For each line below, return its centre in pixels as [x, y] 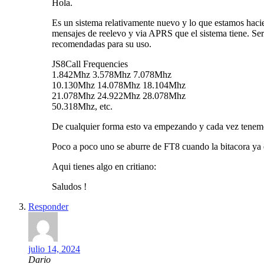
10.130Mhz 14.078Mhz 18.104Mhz [119, 85]
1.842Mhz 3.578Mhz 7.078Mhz [112, 75]
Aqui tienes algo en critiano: [104, 166]
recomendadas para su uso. [102, 44]
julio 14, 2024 [54, 249]
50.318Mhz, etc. [82, 106]
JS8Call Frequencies [90, 64]
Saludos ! [69, 187]
